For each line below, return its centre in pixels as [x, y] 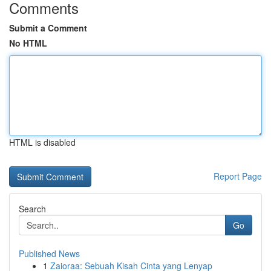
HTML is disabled [42, 142]
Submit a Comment [48, 28]
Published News [49, 253]
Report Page [238, 176]
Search [32, 209]
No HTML [28, 43]
